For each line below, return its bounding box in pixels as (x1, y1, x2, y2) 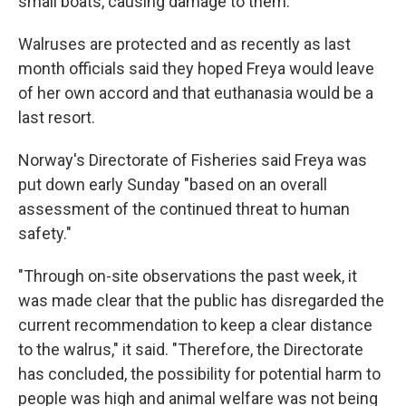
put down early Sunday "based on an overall (18, 175, 327, 194)
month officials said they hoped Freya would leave (18, 59, 374, 78)
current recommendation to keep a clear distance (18, 315, 372, 334)
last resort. (18, 108, 95, 127)
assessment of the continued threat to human (18, 199, 350, 218)
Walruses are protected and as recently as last (18, 34, 351, 53)
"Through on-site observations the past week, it (18, 266, 357, 285)
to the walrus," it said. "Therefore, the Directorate (18, 340, 363, 359)
